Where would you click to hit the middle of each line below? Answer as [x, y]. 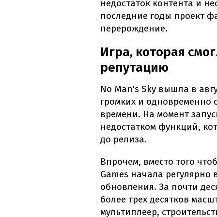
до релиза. [124, 139]
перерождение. [134, 29]
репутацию [134, 68]
